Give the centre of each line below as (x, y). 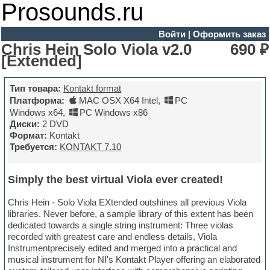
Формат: (29, 136)
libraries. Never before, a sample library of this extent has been (131, 214)
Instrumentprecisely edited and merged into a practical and (123, 248)
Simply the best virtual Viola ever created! (116, 180)
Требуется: (34, 147)
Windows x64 (36, 113)
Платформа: (37, 101)
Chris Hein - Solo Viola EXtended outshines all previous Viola (127, 202)
